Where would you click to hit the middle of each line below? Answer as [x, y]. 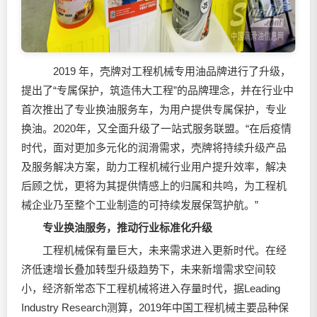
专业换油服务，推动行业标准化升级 [127, 227]
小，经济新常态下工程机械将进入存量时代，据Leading [151, 288]
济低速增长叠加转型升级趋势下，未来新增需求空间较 [149, 269]
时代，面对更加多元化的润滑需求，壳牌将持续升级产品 [154, 148]
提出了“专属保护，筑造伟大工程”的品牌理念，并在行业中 [157, 90]
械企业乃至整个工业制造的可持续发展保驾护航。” [140, 205]
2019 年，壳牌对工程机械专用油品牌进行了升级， [156, 71]
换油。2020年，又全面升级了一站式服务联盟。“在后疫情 [156, 128]
